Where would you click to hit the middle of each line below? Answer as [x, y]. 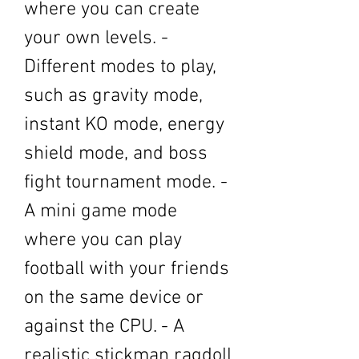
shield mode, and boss [116, 154]
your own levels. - [96, 38]
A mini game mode [101, 212]
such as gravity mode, [113, 96]
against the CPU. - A [104, 327]
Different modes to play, [120, 67]
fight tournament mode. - [126, 183]
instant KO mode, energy [124, 125]
